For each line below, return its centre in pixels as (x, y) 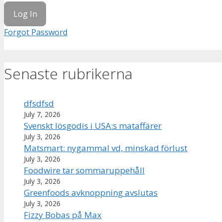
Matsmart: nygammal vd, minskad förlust (106, 148)
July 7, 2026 (42, 114)
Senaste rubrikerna (68, 73)
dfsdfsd (39, 103)
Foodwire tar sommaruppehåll (84, 170)
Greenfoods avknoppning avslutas (91, 192)
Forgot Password (36, 32)
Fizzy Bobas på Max (63, 215)
